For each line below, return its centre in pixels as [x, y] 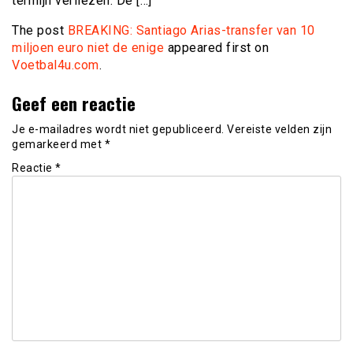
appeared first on [216, 47]
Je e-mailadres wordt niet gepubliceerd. [118, 129]
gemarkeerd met [58, 144]
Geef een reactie [74, 102]
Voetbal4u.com [56, 65]
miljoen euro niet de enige [88, 47]
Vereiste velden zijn [279, 129]
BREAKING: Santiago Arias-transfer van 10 [191, 30]
